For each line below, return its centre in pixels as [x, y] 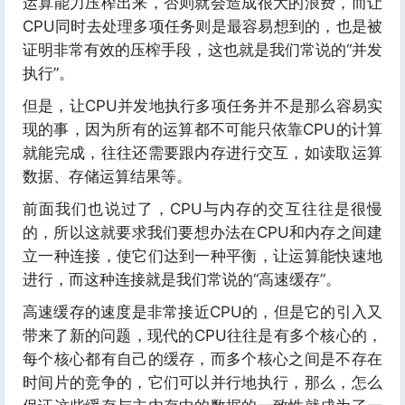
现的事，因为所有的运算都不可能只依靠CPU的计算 [202, 129]
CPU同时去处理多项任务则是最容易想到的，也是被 [202, 26]
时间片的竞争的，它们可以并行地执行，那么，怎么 [202, 382]
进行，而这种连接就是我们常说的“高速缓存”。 [182, 279]
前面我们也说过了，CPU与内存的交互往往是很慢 [202, 209]
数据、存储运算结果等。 [107, 176]
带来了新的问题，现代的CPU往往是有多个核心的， [202, 335]
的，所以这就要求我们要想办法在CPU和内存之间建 [202, 232]
